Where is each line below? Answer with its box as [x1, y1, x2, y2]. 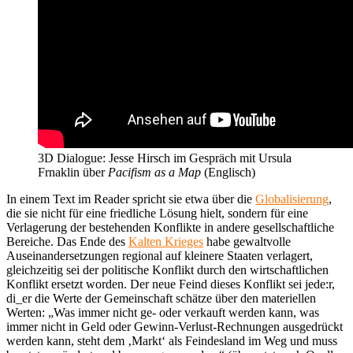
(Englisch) [201, 165, 255, 179]
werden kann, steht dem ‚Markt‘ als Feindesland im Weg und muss [6, 333, 337, 347]
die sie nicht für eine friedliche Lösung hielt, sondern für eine [6, 206, 308, 220]
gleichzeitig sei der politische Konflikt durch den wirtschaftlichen [6, 262, 329, 277]
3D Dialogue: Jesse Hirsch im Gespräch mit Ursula [38, 150, 292, 165]
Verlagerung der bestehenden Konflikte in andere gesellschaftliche [6, 220, 334, 234]
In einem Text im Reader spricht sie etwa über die [6, 191, 255, 206]
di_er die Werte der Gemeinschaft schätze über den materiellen [6, 291, 316, 305]
